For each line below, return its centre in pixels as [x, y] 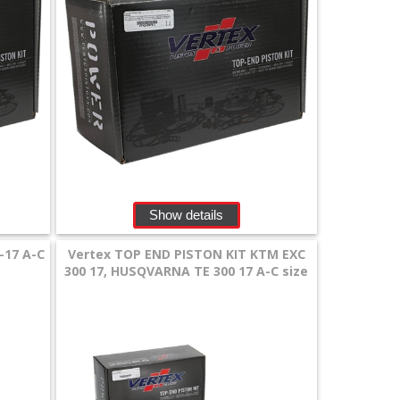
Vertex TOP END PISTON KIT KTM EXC [186, 254]
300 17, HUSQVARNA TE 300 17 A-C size [187, 271]
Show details [187, 214]
